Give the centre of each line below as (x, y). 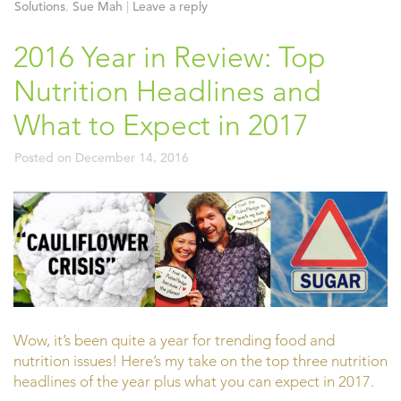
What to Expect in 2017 (161, 126)
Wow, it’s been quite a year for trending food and (174, 340)
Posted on (45, 158)
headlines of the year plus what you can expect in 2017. (194, 381)
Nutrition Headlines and (167, 92)
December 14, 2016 (132, 158)
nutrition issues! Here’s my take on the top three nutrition (200, 360)
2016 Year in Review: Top (170, 58)
